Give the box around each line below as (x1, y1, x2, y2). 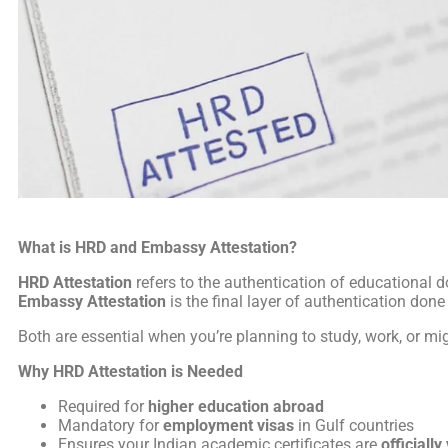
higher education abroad (148, 396, 324, 416)
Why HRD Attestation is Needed (18, 361, 243, 381)
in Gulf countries (294, 415, 414, 435)
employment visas (163, 415, 294, 435)
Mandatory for (58, 415, 163, 435)
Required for (58, 396, 148, 416)
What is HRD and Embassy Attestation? (18, 237, 297, 257)
